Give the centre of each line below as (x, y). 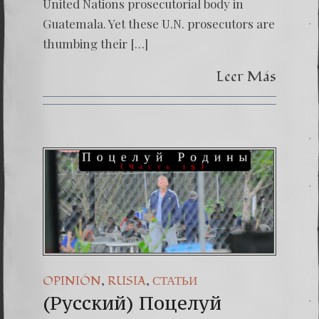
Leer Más (246, 77)
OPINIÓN (72, 281)
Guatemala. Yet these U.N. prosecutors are (159, 23)
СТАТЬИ (175, 281)
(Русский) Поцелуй (132, 303)
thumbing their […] (95, 43)
